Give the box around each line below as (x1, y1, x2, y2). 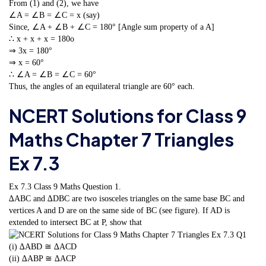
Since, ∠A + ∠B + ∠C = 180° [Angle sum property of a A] (9, 22, 214, 31)
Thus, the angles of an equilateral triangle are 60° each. (9, 81, 195, 91)
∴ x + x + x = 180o (9, 34, 74, 43)
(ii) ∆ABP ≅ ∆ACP (9, 254, 76, 264)
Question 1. (83, 182, 121, 192)
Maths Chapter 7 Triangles (9, 128, 234, 151)
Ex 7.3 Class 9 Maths (9, 182, 80, 192)
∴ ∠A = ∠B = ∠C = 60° (9, 69, 96, 79)
